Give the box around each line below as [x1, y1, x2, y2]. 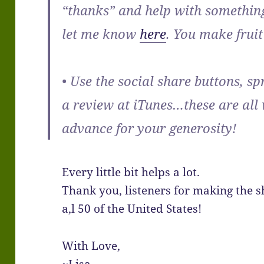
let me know [62, 25, 140, 43]
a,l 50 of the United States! [62, 201, 202, 217]
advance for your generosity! [62, 119, 237, 137]
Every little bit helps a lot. [62, 164, 200, 180]
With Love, [62, 238, 121, 254]
